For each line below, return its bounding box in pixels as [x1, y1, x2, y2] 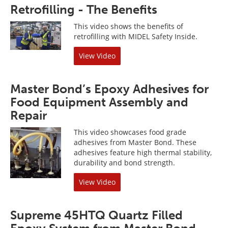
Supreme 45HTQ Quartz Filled [10, 208, 183, 222]
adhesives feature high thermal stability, [74, 148, 212, 157]
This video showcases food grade [74, 127, 186, 137]
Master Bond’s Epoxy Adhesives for [10, 81, 209, 96]
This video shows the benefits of [74, 21, 183, 31]
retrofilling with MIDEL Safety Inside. [74, 32, 197, 41]
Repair [10, 108, 47, 123]
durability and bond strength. [74, 158, 175, 167]
